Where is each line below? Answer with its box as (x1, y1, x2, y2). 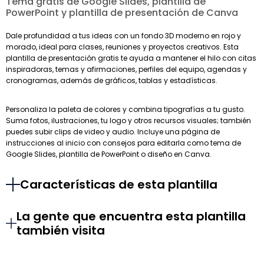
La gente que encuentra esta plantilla (16, 208, 246, 225)
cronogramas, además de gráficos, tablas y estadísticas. (6, 75, 217, 86)
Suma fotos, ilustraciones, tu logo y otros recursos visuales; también (6, 115, 251, 126)
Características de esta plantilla (20, 176, 217, 193)
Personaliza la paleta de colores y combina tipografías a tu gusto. (6, 104, 245, 115)
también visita (16, 222, 105, 239)
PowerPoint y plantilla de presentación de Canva (6, 6, 238, 20)
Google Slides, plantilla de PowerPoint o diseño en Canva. (6, 149, 212, 160)
